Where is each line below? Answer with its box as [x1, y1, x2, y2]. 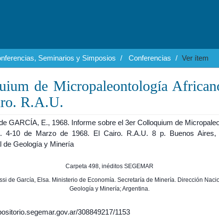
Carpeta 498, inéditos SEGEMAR [65, 163, 153, 170]
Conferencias [129, 54, 171, 62]
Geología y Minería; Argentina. [69, 185, 150, 192]
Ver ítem [182, 54, 209, 62]
